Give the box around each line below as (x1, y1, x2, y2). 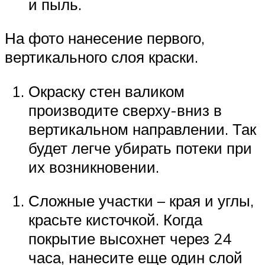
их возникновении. (28, 157, 159, 176)
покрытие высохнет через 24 (28, 229, 231, 248)
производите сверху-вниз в (28, 100, 222, 119)
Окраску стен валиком (28, 81, 185, 101)
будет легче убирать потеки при (28, 138, 252, 157)
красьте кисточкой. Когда (28, 210, 202, 230)
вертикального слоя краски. (5, 47, 198, 67)
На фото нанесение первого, (5, 28, 205, 48)
